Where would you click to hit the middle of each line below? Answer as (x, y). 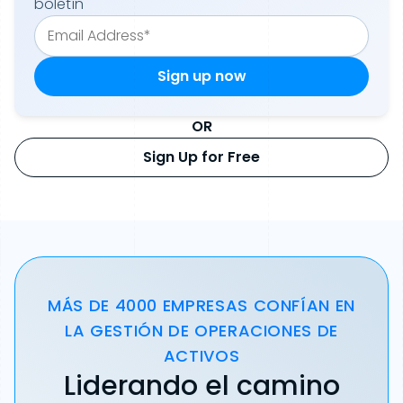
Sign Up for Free (201, 157)
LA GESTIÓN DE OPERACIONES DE (201, 331)
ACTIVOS (201, 356)
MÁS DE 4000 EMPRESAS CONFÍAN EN (201, 305)
